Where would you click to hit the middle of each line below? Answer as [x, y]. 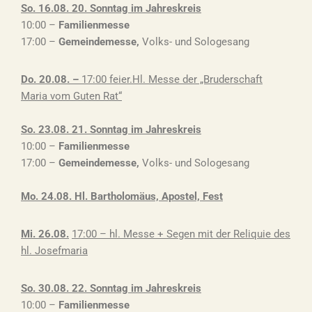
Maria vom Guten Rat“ [71, 96]
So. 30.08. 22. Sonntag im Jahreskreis [111, 288]
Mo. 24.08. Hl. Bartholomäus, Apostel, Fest [122, 196]
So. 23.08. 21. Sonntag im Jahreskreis [111, 130]
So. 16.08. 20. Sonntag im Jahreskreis [111, 8]
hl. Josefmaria [54, 251]
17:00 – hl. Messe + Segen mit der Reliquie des [181, 234]
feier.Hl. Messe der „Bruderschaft [186, 79]
